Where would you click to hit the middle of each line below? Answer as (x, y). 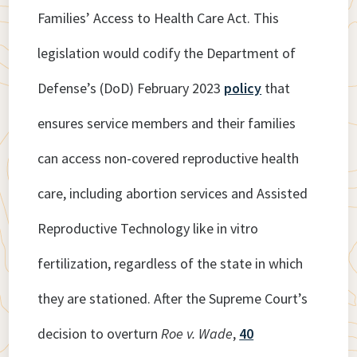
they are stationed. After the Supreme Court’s (173, 299)
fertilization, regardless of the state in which (171, 264)
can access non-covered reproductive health (169, 159)
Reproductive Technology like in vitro (148, 229)
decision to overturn (100, 334)
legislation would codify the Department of (167, 53)
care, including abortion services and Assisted (173, 194)
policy (243, 88)
